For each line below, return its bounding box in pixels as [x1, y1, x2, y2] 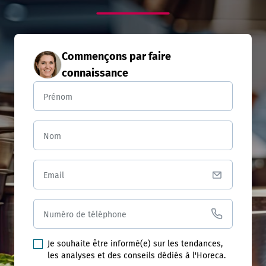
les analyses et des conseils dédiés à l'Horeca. [47, 251, 226, 261]
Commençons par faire [62, 50, 171, 63]
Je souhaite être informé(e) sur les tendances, [47, 239, 223, 249]
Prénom [43, 91, 72, 102]
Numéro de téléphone [43, 208, 126, 219]
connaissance [62, 66, 128, 80]
